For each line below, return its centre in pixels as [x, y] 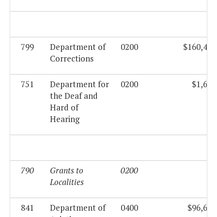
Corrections [72, 59]
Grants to [67, 170]
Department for [79, 84]
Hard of [64, 108]
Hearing [65, 119]
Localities [67, 182]
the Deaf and [74, 96]
